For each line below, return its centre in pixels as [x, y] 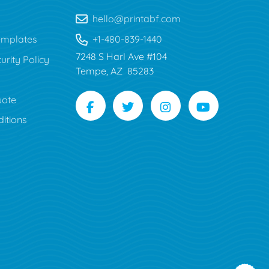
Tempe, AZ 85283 [114, 71]
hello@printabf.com [136, 19]
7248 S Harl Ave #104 [121, 56]
